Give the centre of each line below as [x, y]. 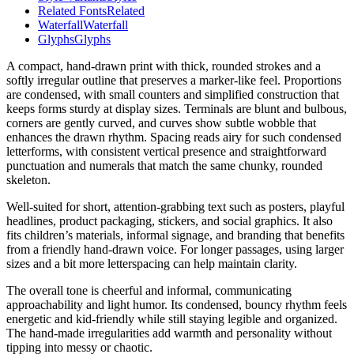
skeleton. [28, 180]
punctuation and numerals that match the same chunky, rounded [164, 166]
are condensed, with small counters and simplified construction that [173, 95]
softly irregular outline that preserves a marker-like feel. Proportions [174, 81]
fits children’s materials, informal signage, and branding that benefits [175, 235]
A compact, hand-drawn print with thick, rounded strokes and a [164, 66]
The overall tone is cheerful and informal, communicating [149, 291]
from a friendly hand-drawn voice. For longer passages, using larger [175, 250]
